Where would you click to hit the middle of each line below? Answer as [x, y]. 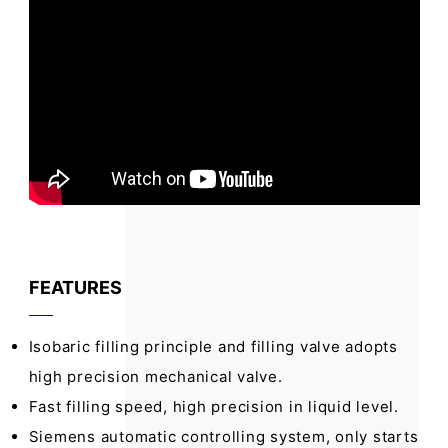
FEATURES [75, 287]
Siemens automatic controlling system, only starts [223, 436]
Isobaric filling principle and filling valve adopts [213, 346]
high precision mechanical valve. [155, 376]
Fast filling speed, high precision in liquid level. [213, 406]
